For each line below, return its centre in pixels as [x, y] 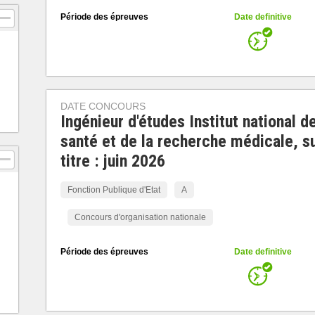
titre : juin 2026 [112, 161]
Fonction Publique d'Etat [114, 190]
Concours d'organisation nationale [140, 217]
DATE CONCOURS [103, 106]
